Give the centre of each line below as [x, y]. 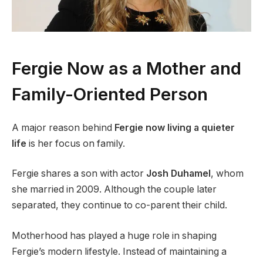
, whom [227, 174]
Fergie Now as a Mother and [127, 68]
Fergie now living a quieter [175, 127]
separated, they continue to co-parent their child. [119, 205]
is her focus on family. [76, 143]
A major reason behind [63, 127]
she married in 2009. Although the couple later [114, 190]
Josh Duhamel [178, 174]
